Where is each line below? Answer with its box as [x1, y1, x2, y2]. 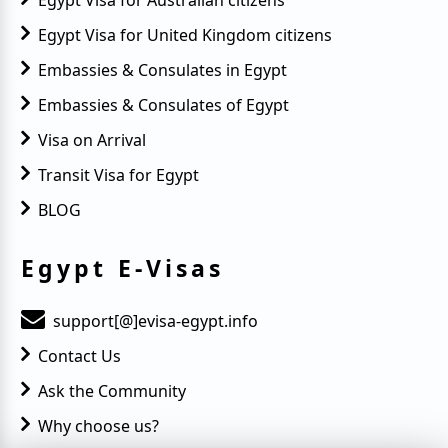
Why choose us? [37, 415, 159, 438]
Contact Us [37, 345, 121, 368]
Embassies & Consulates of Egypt [37, 94, 289, 117]
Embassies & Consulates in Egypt [37, 59, 287, 82]
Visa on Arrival [37, 129, 146, 152]
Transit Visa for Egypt [37, 164, 199, 187]
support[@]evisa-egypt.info [52, 310, 258, 333]
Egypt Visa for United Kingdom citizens [37, 24, 332, 47]
